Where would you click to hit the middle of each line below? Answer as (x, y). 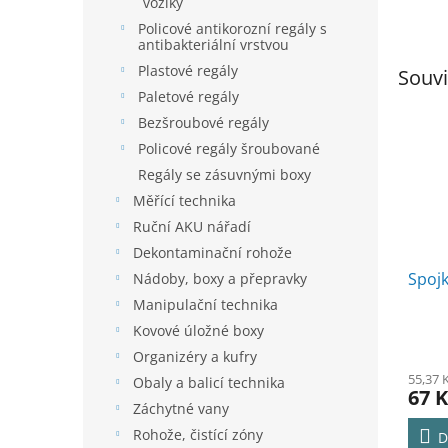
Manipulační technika (205, 304)
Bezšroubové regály (203, 122)
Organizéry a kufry (195, 356)
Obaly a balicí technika (209, 382)
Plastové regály (188, 70)
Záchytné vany (181, 408)
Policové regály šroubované (229, 148)
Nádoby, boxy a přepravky (220, 278)
